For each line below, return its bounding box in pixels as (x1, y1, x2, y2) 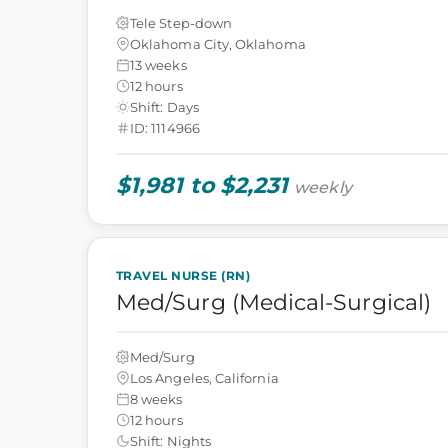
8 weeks (130, 390, 183, 407)
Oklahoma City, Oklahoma (130, 35, 306, 52)
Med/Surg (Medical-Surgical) (116, 289, 431, 316)
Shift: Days (130, 98, 199, 115)
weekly (294, 178, 352, 197)
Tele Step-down (130, 14, 233, 31)
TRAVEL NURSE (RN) (116, 268, 251, 283)
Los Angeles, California (130, 369, 279, 386)
